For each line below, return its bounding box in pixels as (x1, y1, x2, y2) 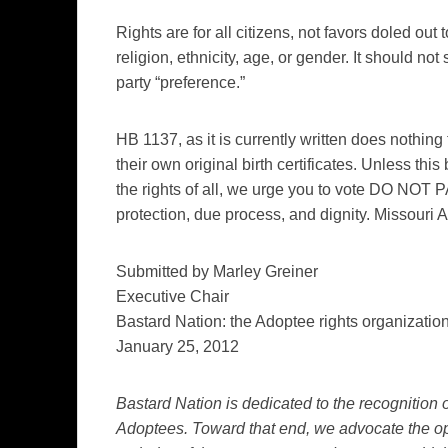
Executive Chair (116, 287, 229, 305)
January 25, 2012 (116, 337, 239, 355)
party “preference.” (116, 73, 245, 91)
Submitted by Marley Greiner (116, 262, 318, 280)
